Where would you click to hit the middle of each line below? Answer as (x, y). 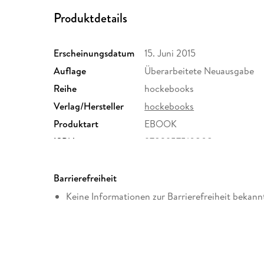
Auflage (70, 70)
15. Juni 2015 (170, 53)
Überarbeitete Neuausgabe (199, 70)
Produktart (76, 123)
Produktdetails (91, 18)
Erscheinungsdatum (94, 53)
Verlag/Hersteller (89, 106)
